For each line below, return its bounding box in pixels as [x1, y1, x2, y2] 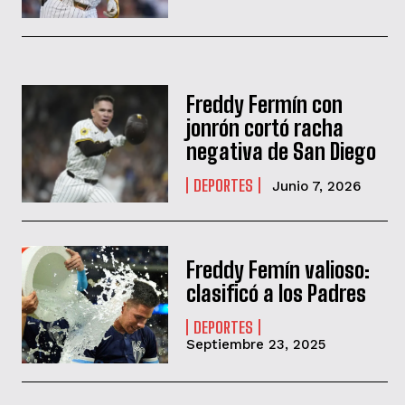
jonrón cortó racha [186, 115, 344, 142]
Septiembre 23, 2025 [186, 336, 326, 353]
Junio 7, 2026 [272, 178, 362, 195]
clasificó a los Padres [186, 280, 367, 307]
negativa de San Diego [186, 138, 377, 165]
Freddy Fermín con [186, 91, 344, 118]
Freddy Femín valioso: [186, 257, 371, 284]
